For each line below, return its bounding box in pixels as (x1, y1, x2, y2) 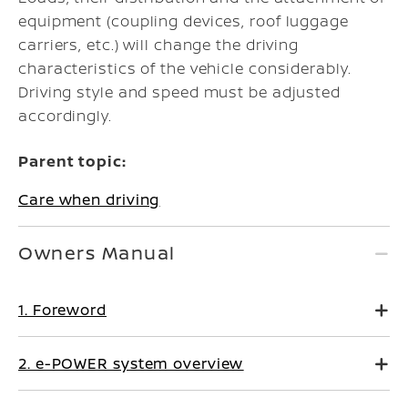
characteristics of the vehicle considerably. (18, 58, 352, 78)
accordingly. (18, 106, 112, 126)
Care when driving (18, 189, 160, 209)
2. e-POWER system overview (18, 353, 244, 373)
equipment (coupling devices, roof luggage (18, 11, 349, 31)
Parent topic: (18, 151, 127, 171)
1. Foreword (18, 300, 107, 320)
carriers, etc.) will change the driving (18, 35, 300, 55)
